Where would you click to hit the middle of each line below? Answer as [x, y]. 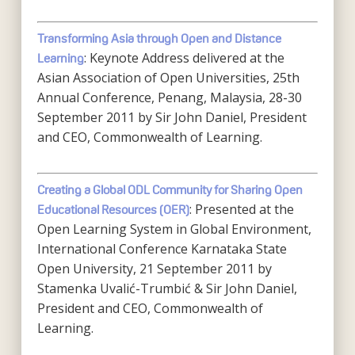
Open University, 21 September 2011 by [154, 269]
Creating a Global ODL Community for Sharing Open [170, 190]
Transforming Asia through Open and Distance [159, 38]
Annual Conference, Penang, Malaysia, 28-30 [169, 97]
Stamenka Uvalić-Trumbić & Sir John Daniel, [167, 288]
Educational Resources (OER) [113, 210]
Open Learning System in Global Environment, [174, 229]
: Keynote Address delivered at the [184, 58]
